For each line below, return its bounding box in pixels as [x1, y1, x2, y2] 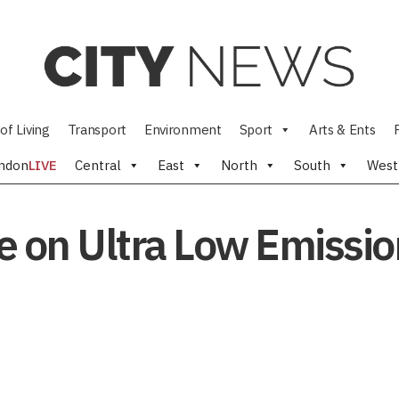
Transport [67, 121, 126, 138]
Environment [143, 121, 222, 138]
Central [75, 157, 121, 174]
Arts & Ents [308, 121, 376, 138]
